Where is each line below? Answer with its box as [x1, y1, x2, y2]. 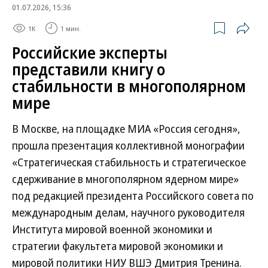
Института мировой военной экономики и [12, 222, 212, 236]
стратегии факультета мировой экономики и [12, 239, 223, 253]
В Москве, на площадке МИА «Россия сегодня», [12, 121, 240, 136]
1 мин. [60, 23, 81, 33]
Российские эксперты [12, 42, 167, 63]
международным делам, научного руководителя [12, 205, 245, 220]
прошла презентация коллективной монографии [12, 138, 245, 153]
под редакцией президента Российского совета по [12, 188, 254, 203]
